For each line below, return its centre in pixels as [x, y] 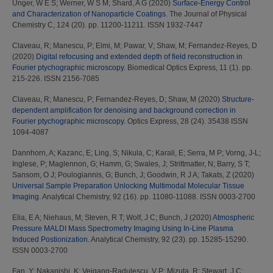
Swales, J [150, 164]
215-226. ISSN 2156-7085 [56, 79]
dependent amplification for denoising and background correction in [124, 111]
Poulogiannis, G [84, 175]
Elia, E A [26, 218]
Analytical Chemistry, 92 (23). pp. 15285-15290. [169, 240]
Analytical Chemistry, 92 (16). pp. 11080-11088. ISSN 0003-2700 [148, 197]
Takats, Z [216, 175]
